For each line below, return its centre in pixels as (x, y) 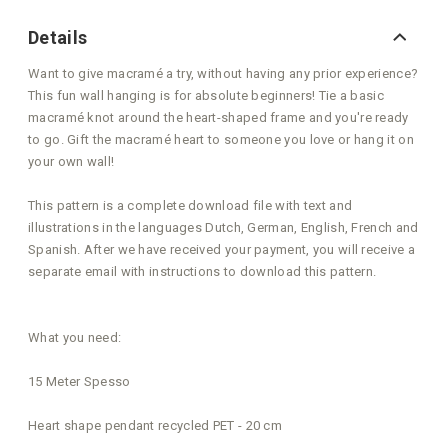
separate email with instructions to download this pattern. (202, 271)
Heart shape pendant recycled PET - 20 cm (155, 425)
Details (58, 37)
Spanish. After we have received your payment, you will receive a (222, 249)
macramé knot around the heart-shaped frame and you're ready (218, 117)
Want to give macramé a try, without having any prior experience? (223, 73)
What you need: (75, 337)
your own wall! (71, 161)
